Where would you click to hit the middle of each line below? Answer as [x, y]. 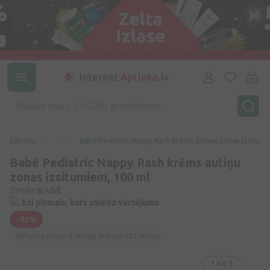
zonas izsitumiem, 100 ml [80, 177]
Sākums [23, 141]
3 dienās [83, 236]
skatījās [110, 236]
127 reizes [142, 236]
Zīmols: [24, 190]
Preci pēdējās [46, 236]
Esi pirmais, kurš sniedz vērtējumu [90, 202]
